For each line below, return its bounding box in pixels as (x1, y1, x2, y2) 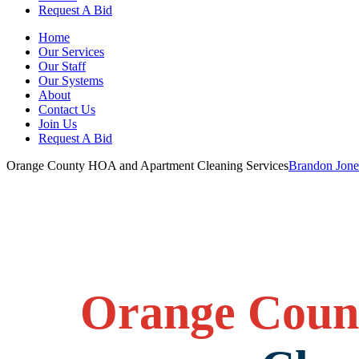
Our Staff (38, 59, 86, 73)
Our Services (38, 45, 104, 58)
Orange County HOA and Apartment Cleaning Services (6, 159, 288, 172)
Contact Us (38, 103, 95, 116)
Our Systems (38, 74, 103, 87)
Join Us (38, 117, 77, 131)
